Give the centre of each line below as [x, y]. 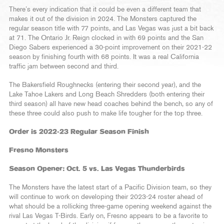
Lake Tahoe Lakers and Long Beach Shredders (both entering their [107, 94]
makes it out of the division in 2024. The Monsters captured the [103, 19]
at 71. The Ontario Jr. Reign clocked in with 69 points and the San [106, 38]
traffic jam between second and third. [65, 66]
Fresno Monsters [39, 150]
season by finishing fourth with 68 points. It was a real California [104, 57]
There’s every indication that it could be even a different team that [105, 9]
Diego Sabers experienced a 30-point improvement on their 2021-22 [110, 47]
